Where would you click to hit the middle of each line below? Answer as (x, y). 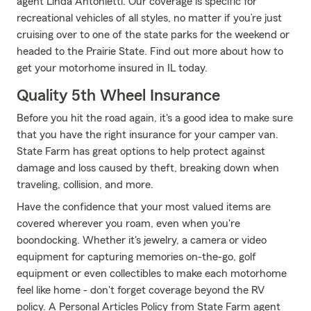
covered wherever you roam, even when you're (128, 224)
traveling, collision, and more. (85, 185)
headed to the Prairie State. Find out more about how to (150, 51)
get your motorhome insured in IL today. (112, 68)
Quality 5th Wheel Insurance (118, 96)
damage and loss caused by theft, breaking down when (148, 168)
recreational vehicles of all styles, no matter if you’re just (149, 18)
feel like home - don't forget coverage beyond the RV (141, 290)
